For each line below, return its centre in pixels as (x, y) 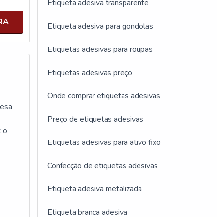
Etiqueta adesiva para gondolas (100, 26)
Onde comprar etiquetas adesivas (104, 96)
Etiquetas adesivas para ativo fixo (104, 142)
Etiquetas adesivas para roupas (100, 49)
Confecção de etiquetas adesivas (103, 166)
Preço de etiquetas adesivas (95, 119)
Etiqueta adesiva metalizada (95, 189)
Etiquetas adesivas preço (90, 73)
